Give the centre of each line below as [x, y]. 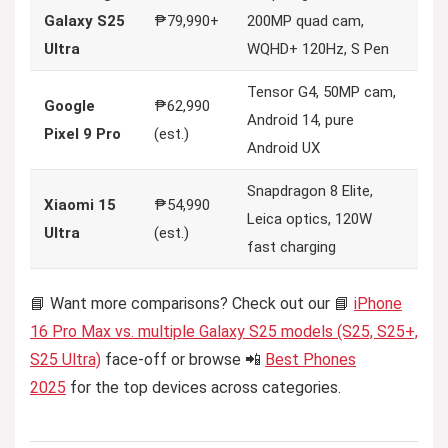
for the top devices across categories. [203, 387]
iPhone [378, 303]
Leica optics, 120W [309, 219]
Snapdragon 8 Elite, [310, 191]
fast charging [291, 247]
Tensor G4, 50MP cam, [321, 92]
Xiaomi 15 [80, 205]
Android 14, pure [300, 120]
